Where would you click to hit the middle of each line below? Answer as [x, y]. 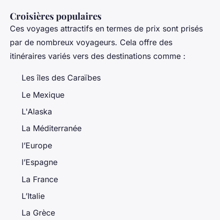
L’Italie [33, 196]
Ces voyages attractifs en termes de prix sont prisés [106, 29]
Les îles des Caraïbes [61, 78]
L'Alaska [37, 112]
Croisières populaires [57, 16]
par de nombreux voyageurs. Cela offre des [91, 42]
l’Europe [37, 145]
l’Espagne [40, 162]
